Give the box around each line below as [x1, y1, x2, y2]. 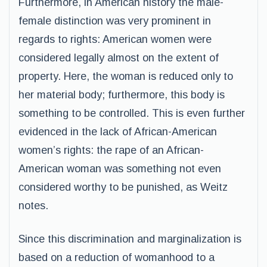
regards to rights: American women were [18, 33, 212, 45]
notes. [18, 200, 48, 212]
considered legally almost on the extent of [18, 52, 219, 64]
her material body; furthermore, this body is [18, 89, 225, 101]
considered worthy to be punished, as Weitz [18, 181, 228, 193]
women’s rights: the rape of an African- [18, 144, 204, 156]
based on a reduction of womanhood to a [18, 252, 215, 263]
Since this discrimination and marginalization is [18, 233, 241, 245]
